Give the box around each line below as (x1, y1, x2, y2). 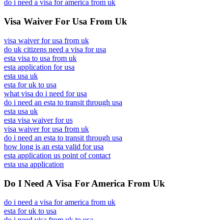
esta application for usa (4, 62, 75, 71)
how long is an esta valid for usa (4, 142, 104, 151)
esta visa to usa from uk (4, 54, 77, 62)
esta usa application (4, 160, 64, 168)
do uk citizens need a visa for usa (4, 45, 106, 54)
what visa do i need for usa (4, 89, 87, 98)
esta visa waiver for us (4, 115, 73, 124)
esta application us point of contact (4, 151, 110, 160)
